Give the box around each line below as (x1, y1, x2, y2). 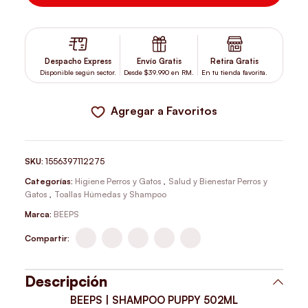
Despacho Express (45, 56, 112, 67)
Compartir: (25, 232, 70, 243)
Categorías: (25, 176, 74, 187)
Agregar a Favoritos (111, 103, 218, 118)
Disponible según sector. (40, 68, 117, 77)
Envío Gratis (136, 56, 181, 67)
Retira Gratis (210, 56, 259, 67)
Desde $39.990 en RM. (124, 68, 195, 77)
